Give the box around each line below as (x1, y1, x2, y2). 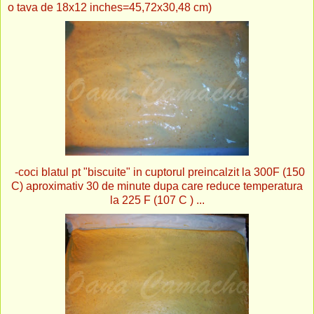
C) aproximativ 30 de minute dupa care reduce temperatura (11, 179, 303, 192)
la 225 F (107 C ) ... (109, 193, 205, 206)
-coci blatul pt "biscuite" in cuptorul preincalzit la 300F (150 (9, 165, 305, 178)
